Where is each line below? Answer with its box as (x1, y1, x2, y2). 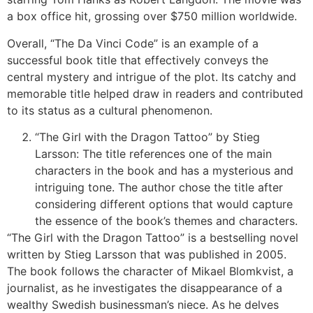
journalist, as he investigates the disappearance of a (7, 281, 282, 296)
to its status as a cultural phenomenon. (7, 103, 216, 117)
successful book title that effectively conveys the (7, 52, 268, 67)
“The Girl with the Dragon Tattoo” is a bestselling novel (7, 231, 298, 245)
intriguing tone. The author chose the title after (35, 180, 283, 195)
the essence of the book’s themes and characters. (35, 214, 301, 228)
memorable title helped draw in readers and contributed (7, 86, 303, 101)
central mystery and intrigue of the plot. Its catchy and (7, 69, 296, 84)
